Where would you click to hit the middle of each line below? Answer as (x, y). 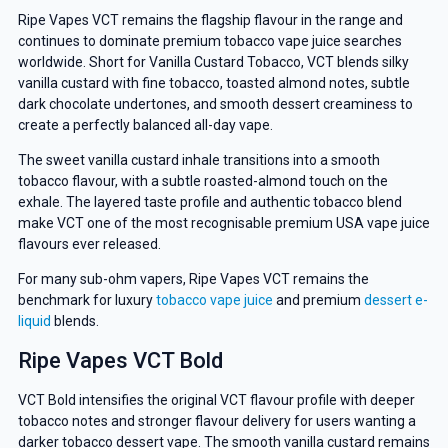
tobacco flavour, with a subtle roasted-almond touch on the (202, 181)
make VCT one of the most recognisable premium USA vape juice (223, 223)
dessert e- (395, 300)
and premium (318, 300)
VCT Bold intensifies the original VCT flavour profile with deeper (216, 400)
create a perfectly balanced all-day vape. (145, 124)
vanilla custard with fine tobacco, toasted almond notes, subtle (213, 82)
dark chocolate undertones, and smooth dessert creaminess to (215, 103)
